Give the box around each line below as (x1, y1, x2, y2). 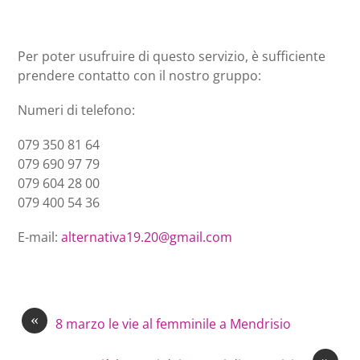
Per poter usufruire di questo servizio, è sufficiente (18, 47, 326, 65)
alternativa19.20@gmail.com (61, 228, 233, 247)
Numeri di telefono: (18, 100, 136, 119)
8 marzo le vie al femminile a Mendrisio (55, 315, 292, 333)
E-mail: (18, 228, 62, 247)
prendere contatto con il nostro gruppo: (18, 66, 262, 84)
